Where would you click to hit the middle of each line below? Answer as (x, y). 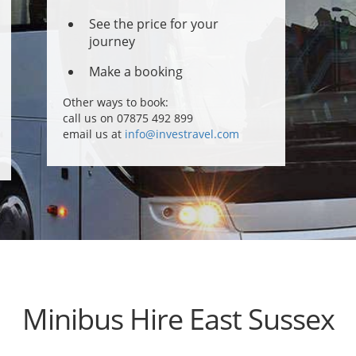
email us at (94, 134)
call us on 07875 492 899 (128, 118)
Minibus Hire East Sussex (178, 319)
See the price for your (154, 24)
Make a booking (136, 72)
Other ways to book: (116, 102)
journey (112, 41)
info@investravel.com (182, 134)
